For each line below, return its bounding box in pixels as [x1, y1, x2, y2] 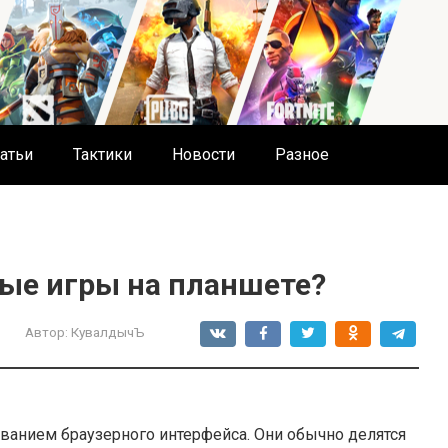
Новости [172, 145, 235, 164]
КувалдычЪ [71, 324, 145, 340]
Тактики [73, 145, 132, 164]
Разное [275, 145, 329, 164]
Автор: [25, 324, 68, 340]
